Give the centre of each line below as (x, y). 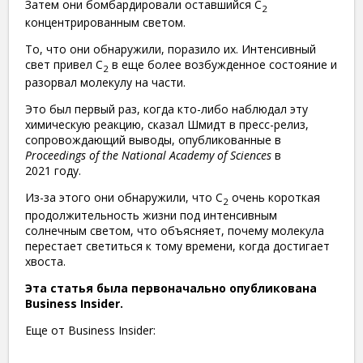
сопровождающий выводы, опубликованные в (153, 139)
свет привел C (64, 65)
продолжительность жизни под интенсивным (151, 215)
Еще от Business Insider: (90, 330)
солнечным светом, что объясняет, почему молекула (175, 230)
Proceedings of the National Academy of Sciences (148, 155)
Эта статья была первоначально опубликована (171, 288)
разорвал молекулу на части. (105, 82)
